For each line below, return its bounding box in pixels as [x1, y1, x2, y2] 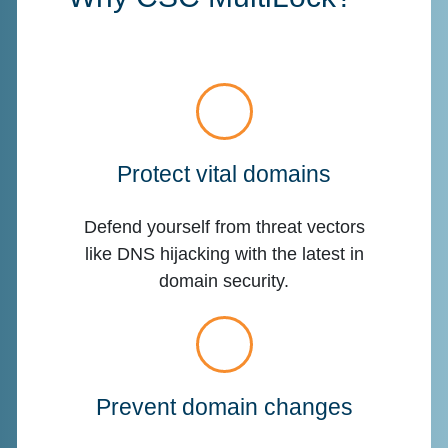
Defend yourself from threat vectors [83, 216, 365, 237]
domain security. [159, 270, 289, 291]
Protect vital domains [117, 161, 331, 188]
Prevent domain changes [95, 394, 353, 421]
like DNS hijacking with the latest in [84, 243, 364, 264]
